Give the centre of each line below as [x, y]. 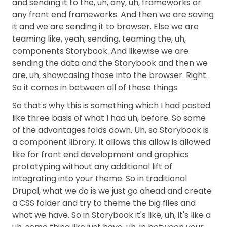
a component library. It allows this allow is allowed [111, 142]
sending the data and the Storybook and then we [110, 63]
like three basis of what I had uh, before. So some [109, 118]
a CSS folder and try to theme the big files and [104, 203]
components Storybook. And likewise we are [100, 51]
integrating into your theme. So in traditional [100, 179]
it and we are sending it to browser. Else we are [105, 27]
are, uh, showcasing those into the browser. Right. [110, 75]
